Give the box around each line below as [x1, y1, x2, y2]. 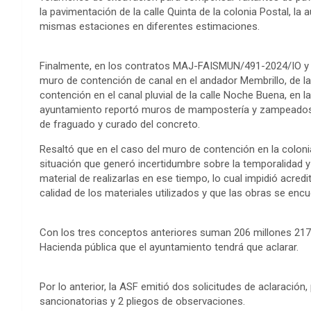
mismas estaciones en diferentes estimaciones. [40, 19, 260, 33]
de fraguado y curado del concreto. [40, 117, 200, 131]
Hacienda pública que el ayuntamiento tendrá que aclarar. [40, 240, 299, 253]
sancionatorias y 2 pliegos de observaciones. [40, 294, 245, 308]
